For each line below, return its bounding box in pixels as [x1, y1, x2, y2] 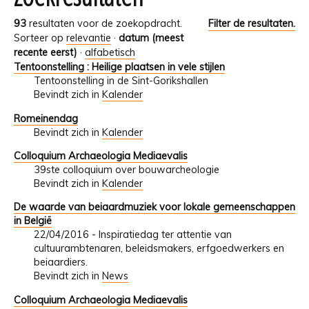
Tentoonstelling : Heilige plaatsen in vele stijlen [14, 61, 225, 74]
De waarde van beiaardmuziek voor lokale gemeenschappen [14, 201, 295, 214]
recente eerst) [14, 46, 77, 59]
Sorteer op [14, 32, 63, 45]
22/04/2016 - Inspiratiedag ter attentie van [33, 228, 232, 241]
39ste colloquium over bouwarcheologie [33, 163, 219, 177]
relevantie [66, 32, 111, 45]
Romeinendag [14, 112, 78, 125]
